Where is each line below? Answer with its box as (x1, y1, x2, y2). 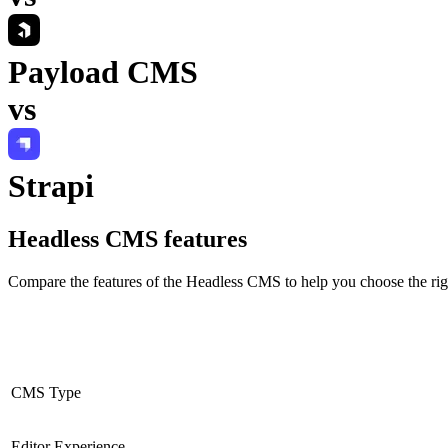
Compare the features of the (8, 273, 186, 291)
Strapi (8, 167, 94, 204)
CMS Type (11, 384, 81, 402)
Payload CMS (8, 53, 198, 90)
